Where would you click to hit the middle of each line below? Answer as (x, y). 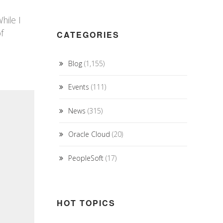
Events (78, 87)
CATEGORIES (88, 35)
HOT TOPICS (86, 203)
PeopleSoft (86, 158)
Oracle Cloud (89, 134)
